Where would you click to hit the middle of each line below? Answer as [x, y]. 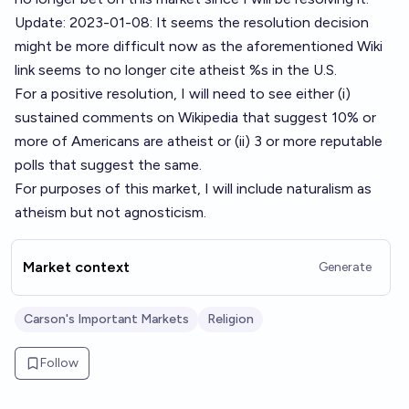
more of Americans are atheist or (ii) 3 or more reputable [199, 141]
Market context [76, 267]
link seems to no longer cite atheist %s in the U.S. [176, 70]
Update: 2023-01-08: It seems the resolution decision [192, 22]
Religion [231, 319]
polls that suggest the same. [108, 165]
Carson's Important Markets [106, 319]
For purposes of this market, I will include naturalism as [193, 189]
